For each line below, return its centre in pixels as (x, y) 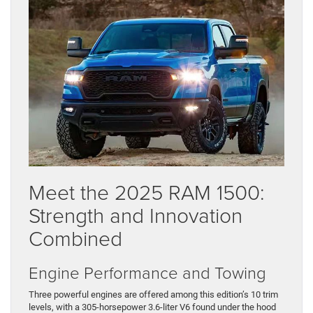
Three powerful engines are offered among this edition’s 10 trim (153, 295)
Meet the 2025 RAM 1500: (147, 192)
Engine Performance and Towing (147, 272)
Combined (75, 238)
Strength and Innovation (136, 215)
